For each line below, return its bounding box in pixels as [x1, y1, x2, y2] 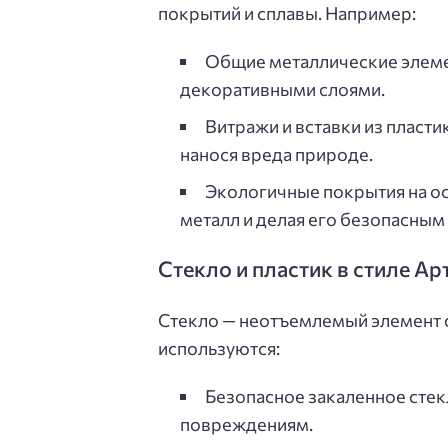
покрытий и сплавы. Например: [158, 2, 416, 24]
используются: [158, 337, 280, 360]
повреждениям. [179, 413, 313, 436]
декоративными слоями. [179, 77, 385, 100]
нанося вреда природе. [179, 142, 373, 165]
